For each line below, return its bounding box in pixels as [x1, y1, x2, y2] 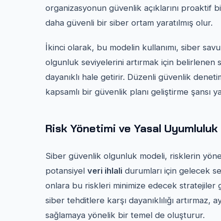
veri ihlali [87, 165, 122, 176]
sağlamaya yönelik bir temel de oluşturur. [45, 210, 205, 220]
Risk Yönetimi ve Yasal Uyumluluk [45, 121, 218, 136]
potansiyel [45, 165, 87, 176]
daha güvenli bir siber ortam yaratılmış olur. [45, 17, 213, 28]
